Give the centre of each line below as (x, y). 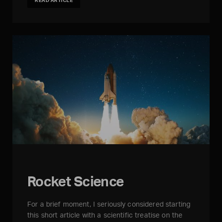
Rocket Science (76, 181)
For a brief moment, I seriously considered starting (109, 204)
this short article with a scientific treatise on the (105, 215)
